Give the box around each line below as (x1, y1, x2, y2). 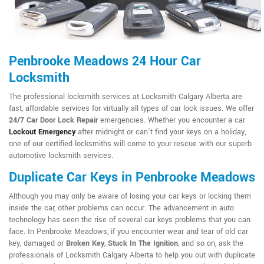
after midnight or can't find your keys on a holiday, (75, 127, 246, 138)
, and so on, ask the (178, 238, 243, 249)
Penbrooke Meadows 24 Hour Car (9, 52, 201, 71)
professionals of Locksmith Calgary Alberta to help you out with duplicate (9, 250, 255, 261)
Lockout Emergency (9, 127, 75, 138)
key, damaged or (9, 238, 66, 249)
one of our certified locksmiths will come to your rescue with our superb (9, 138, 252, 150)
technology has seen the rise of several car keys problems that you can (9, 214, 250, 226)
